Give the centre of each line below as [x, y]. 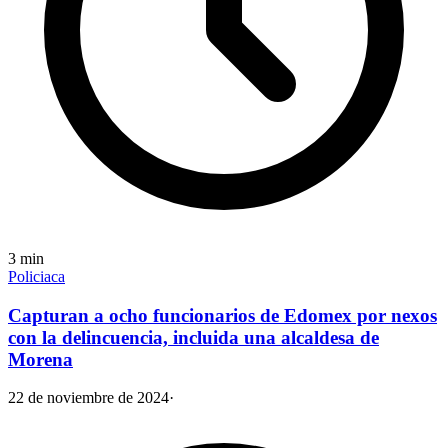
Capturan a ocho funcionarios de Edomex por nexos [222, 315]
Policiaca [36, 276]
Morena [40, 359]
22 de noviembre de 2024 [88, 398]
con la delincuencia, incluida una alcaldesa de [193, 337]
